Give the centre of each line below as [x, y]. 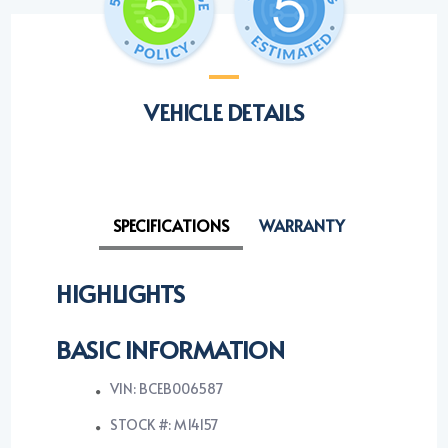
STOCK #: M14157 [164, 424]
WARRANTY [301, 225]
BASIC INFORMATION [170, 349]
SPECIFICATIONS [170, 225]
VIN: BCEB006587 [167, 388]
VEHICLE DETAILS [224, 112]
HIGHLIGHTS [120, 293]
